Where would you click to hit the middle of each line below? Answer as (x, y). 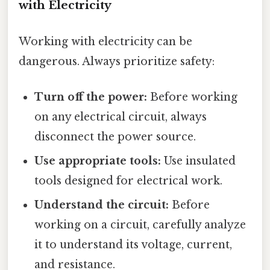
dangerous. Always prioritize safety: (117, 61)
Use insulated (199, 161)
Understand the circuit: (102, 205)
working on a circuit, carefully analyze (140, 224)
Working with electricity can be (105, 41)
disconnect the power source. (115, 137)
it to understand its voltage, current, (133, 244)
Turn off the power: (91, 97)
